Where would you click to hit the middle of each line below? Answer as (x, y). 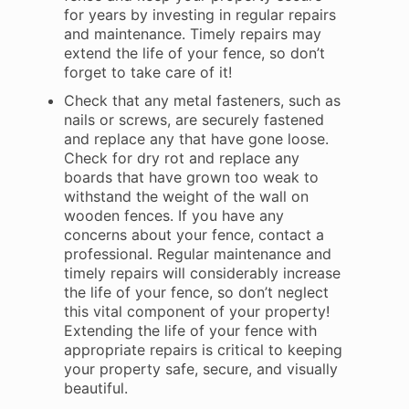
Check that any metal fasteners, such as (202, 100)
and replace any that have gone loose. (196, 139)
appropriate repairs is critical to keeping (203, 350)
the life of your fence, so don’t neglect (196, 292)
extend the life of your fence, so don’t (194, 53)
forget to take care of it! (147, 72)
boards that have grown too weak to (191, 177)
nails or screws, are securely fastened (194, 120)
